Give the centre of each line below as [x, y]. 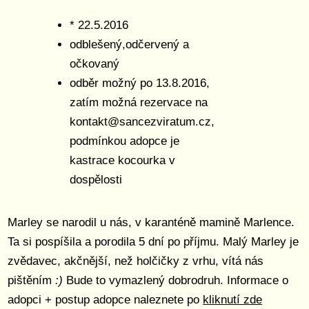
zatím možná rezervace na [139, 102]
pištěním [32, 280]
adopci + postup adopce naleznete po [106, 300]
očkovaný [95, 64]
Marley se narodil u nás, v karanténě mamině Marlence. [151, 222]
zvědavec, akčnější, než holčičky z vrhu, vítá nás [136, 261]
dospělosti [96, 180]
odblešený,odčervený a [130, 44]
